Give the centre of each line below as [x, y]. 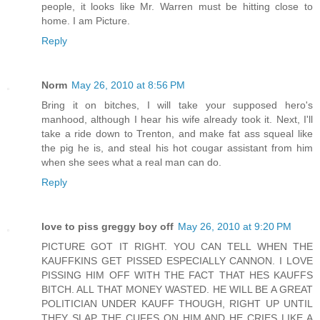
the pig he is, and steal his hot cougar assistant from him [177, 147]
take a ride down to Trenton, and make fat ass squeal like [177, 133]
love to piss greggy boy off [107, 226]
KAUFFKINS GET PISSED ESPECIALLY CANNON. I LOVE [177, 260]
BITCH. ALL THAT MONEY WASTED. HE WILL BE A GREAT [177, 289]
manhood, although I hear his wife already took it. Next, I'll [177, 119]
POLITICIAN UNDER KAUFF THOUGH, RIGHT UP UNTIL [177, 303]
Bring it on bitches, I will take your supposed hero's [177, 105]
